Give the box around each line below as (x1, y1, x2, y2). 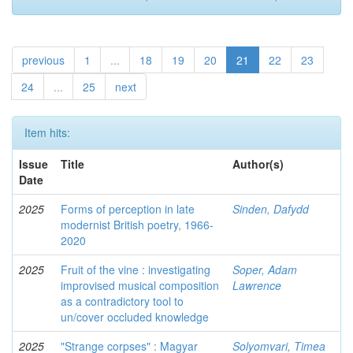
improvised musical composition (61, 277, 219, 293)
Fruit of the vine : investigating (61, 262, 210, 277)
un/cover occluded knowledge (61, 309, 209, 325)
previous (22, 52, 65, 68)
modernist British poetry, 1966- (61, 217, 214, 232)
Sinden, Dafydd (232, 201, 309, 217)
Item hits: (24, 124, 70, 140)
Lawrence (232, 277, 281, 293)
